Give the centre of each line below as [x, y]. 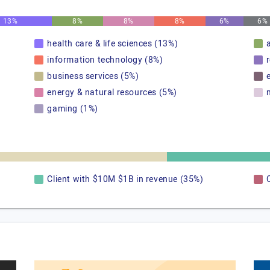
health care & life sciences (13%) [113, 44]
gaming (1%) [73, 109]
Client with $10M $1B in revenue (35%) [125, 179]
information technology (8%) [105, 60]
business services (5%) [93, 76]
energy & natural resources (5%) [112, 93]
